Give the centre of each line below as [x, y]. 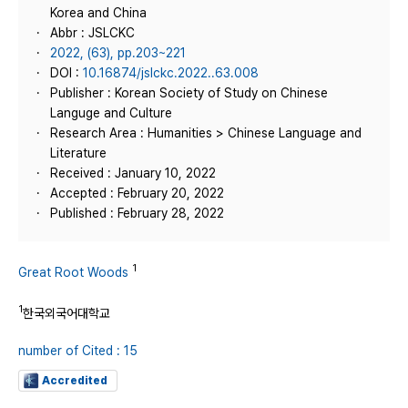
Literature [78, 153]
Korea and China [98, 13]
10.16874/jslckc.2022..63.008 [171, 73]
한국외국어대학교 [66, 313]
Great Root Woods [73, 272]
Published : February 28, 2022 [137, 213]
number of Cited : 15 [78, 351]
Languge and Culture [111, 113]
